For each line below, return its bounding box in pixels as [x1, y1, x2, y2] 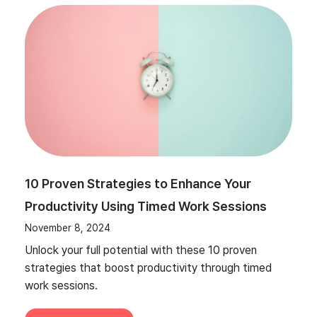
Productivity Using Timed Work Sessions [25, 198, 267, 214]
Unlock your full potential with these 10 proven [25, 243, 257, 257]
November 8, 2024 [25, 221, 110, 234]
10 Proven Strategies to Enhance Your [25, 175, 251, 191]
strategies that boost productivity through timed [25, 260, 272, 275]
